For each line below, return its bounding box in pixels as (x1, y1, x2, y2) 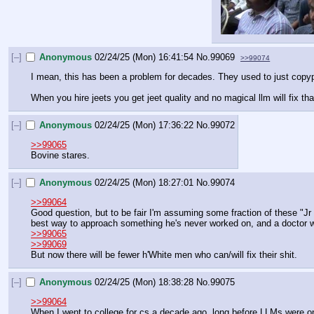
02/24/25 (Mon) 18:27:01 (95, 177, 194, 188)
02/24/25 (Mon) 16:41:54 (95, 51, 194, 62)
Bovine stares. (31, 149, 90, 161)
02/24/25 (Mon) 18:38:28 (95, 276, 194, 287)
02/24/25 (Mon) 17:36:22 (95, 119, 194, 130)
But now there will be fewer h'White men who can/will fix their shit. (31, 249, 297, 260)
